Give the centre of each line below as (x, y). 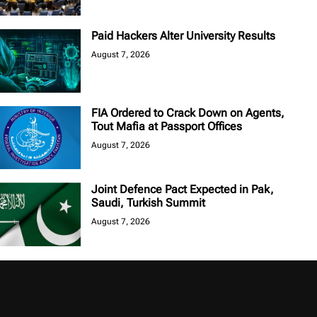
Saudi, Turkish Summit (148, 203)
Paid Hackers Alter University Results (183, 35)
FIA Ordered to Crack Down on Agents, (188, 113)
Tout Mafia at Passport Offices (167, 126)
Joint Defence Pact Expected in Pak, (183, 190)
